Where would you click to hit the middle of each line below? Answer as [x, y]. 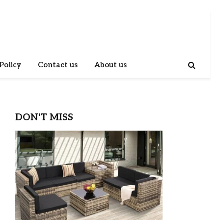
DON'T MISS [44, 118]
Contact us [58, 65]
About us [110, 65]
